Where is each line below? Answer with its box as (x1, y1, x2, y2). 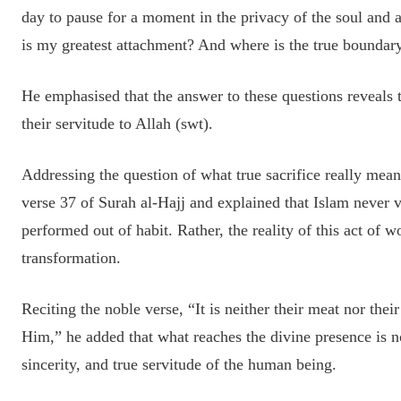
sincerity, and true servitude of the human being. (21, 355, 337, 373)
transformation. (21, 249, 121, 267)
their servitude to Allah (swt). (21, 115, 213, 132)
